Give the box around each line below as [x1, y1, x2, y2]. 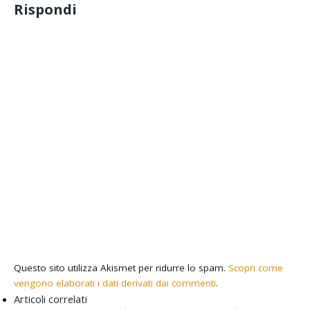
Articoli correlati [14, 292, 88, 307]
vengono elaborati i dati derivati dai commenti [14, 277, 217, 290]
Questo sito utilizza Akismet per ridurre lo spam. [14, 262, 229, 275]
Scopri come [228, 262, 284, 275]
